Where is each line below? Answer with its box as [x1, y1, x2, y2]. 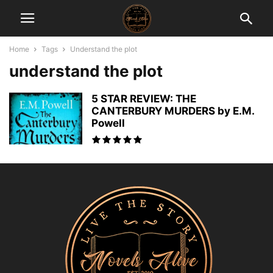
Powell [91, 117, 125, 129]
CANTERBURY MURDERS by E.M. [91, 105, 254, 117]
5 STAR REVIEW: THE [91, 93, 196, 105]
